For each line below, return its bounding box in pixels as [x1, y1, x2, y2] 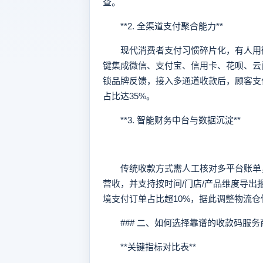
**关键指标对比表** [103, 242, 196, 252]
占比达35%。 [103, 91, 155, 101]
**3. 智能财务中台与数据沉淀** [103, 115, 241, 125]
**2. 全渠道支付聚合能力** [103, 21, 223, 31]
